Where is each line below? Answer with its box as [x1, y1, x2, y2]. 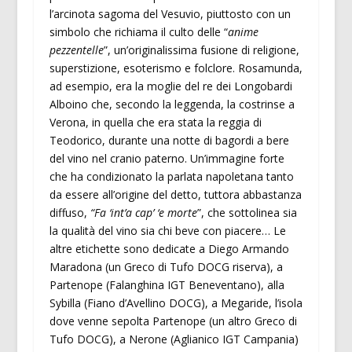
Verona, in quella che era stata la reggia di [49, 115, 262, 130]
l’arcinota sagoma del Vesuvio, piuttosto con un [49, 6, 291, 22]
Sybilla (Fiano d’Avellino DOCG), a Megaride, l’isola [49, 295, 302, 311]
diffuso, [49, 205, 90, 221]
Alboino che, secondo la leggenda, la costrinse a [49, 97, 295, 112]
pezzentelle [49, 42, 104, 58]
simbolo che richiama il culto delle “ [49, 24, 228, 40]
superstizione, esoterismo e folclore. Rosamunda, [49, 60, 302, 76]
